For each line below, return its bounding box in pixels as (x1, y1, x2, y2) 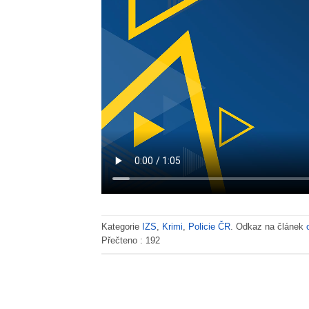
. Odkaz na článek (230, 221, 306, 232)
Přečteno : (101, 235, 146, 246)
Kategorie (101, 221, 142, 232)
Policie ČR (188, 221, 230, 232)
